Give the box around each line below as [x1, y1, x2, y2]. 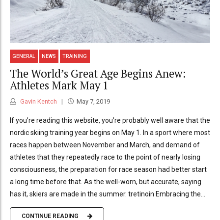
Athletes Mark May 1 [10, 78, 109, 93]
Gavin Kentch [19, 97, 57, 105]
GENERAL [12, 53, 36, 59]
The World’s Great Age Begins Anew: [10, 66, 186, 81]
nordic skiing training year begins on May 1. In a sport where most [10, 128, 210, 137]
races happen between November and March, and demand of [10, 140, 200, 149]
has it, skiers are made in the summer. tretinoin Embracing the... [10, 190, 205, 198]
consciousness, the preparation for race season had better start [10, 165, 207, 173]
